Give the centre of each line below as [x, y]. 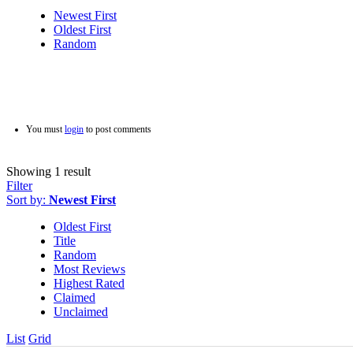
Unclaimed [81, 312]
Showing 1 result [48, 172]
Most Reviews [89, 269]
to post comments [117, 130]
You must [45, 130]
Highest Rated [89, 284]
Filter [19, 186]
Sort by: [28, 200]
